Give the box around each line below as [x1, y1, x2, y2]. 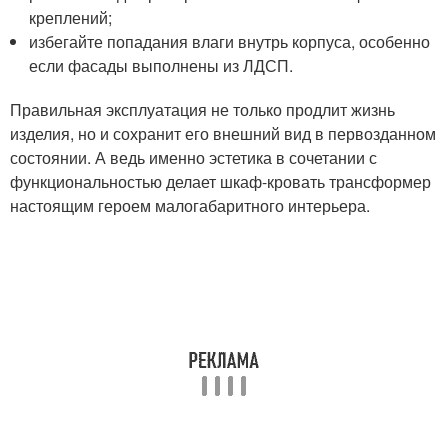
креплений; [29, 6, 113, 29]
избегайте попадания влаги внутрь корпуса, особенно [29, 30, 431, 53]
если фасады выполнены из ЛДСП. [29, 54, 294, 77]
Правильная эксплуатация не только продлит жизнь [10, 98, 395, 121]
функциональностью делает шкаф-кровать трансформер [10, 170, 431, 193]
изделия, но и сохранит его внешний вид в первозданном [10, 122, 436, 145]
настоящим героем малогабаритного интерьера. [10, 194, 370, 217]
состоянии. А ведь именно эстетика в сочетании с [10, 146, 377, 169]
